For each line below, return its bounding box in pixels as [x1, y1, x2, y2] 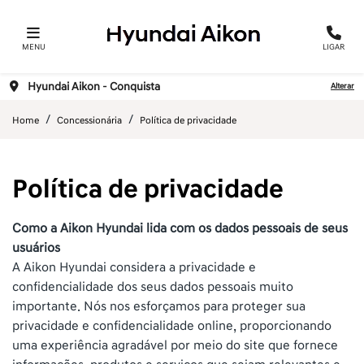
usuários [12, 240, 60, 256]
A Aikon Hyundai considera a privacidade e [12, 259, 256, 275]
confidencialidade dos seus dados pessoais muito [12, 279, 293, 295]
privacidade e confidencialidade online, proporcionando [12, 318, 331, 334]
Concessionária [57, 115, 122, 127]
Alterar [331, 80, 354, 91]
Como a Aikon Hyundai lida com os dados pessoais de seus [12, 220, 348, 236]
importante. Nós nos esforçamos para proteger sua [12, 298, 305, 314]
